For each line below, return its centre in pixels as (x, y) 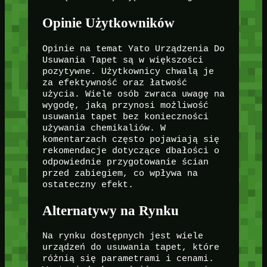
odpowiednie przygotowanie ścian (125, 162)
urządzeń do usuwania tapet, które (131, 248)
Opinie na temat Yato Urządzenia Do (133, 49)
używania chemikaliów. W (104, 128)
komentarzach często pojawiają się (131, 139)
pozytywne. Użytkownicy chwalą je (128, 71)
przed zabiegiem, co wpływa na (120, 173)
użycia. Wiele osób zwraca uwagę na (133, 94)
